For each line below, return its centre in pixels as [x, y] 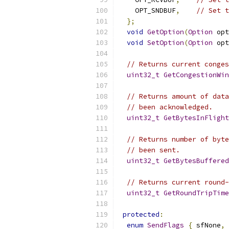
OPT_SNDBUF [147, 10]
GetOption [166, 32]
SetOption [166, 43]
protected [141, 214]
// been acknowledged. [170, 107]
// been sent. [153, 150]
